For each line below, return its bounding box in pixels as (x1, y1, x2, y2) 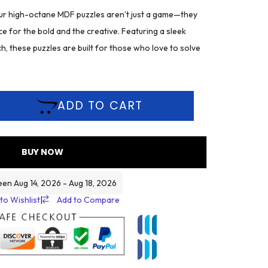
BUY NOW (22, 146, 63, 159)
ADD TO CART (57, 98, 144, 114)
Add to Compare (56, 194, 120, 205)
